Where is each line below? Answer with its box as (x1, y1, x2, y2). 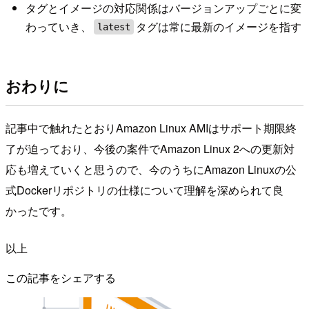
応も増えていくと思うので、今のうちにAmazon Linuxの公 (6, 161, 297, 177)
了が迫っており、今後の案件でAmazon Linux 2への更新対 (6, 140, 295, 157)
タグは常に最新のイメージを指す (136, 18, 302, 34)
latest (97, 21, 130, 32)
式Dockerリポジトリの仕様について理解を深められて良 (6, 181, 283, 198)
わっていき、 (25, 18, 92, 34)
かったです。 (6, 202, 72, 219)
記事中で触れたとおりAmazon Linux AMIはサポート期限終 (6, 119, 297, 136)
